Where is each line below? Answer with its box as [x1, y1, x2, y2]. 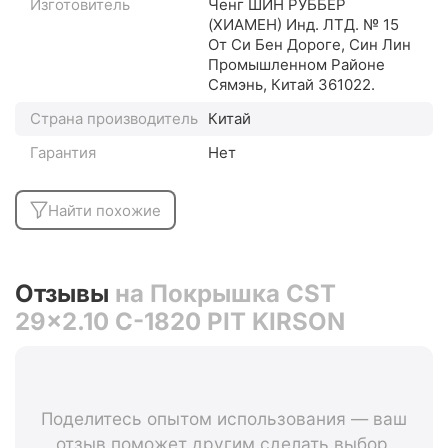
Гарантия [30, 143, 96, 163]
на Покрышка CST [115, 279, 336, 309]
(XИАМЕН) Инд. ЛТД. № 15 [208, 15, 399, 35]
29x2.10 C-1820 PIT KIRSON [15, 307, 345, 337]
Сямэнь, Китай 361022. [208, 75, 375, 95]
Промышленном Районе [208, 55, 385, 75]
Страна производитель [30, 109, 198, 129]
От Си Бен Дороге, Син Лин [208, 35, 411, 55]
